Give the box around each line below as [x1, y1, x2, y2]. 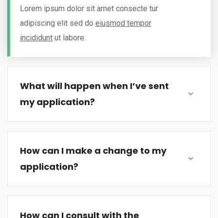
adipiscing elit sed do [20, 18, 95, 28]
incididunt [20, 33, 53, 42]
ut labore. [53, 33, 86, 42]
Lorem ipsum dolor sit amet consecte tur [20, 3, 158, 13]
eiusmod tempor [95, 18, 151, 28]
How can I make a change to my [20, 144, 166, 157]
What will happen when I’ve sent [20, 79, 169, 92]
